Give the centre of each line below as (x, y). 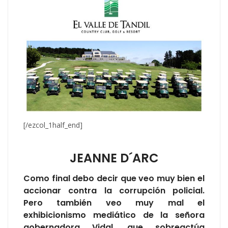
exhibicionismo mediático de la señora (114, 215)
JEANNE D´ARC (114, 158)
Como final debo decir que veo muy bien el (114, 179)
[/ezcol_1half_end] (53, 125)
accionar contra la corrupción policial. (114, 191)
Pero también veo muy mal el (114, 203)
